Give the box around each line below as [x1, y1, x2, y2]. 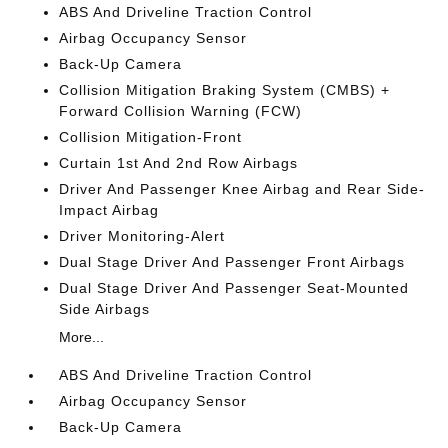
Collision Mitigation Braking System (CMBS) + [59, 81, 391, 98]
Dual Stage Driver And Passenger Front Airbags [59, 253, 406, 270]
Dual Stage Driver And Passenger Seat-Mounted [59, 279, 410, 296]
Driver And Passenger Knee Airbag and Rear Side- [59, 180, 426, 197]
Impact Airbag [59, 201, 160, 218]
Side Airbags [59, 300, 151, 317]
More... [59, 328, 105, 345]
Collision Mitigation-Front [59, 128, 243, 145]
